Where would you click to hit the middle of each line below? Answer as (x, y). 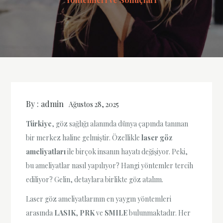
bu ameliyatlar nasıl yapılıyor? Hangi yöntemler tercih (110, 166)
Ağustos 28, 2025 (94, 104)
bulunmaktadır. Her (159, 213)
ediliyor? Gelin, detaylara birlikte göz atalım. (95, 180)
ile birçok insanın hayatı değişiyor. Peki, (127, 152)
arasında (40, 213)
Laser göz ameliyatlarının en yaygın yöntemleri (99, 199)
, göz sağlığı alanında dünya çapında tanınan (120, 124)
